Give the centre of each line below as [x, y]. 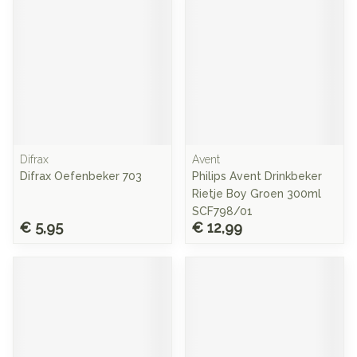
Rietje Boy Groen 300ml [257, 194]
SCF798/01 [222, 211]
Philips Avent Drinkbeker [257, 176]
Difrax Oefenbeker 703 [81, 176]
